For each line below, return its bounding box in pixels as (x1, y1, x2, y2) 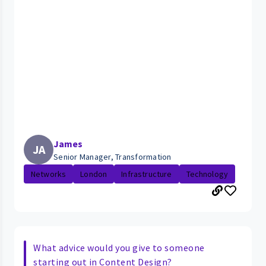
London (80, 168, 107, 179)
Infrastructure (121, 168, 172, 179)
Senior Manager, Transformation (53, 151, 172, 162)
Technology (186, 168, 229, 179)
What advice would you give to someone (33, 241, 205, 254)
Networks (31, 168, 66, 179)
